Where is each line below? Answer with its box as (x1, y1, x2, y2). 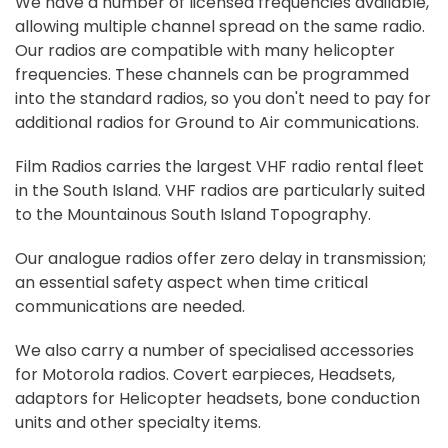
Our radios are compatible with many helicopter (15, 39, 395, 62)
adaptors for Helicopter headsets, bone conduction (15, 387, 420, 410)
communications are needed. (15, 295, 245, 318)
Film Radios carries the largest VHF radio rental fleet (15, 155, 424, 178)
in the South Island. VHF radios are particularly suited (15, 179, 425, 202)
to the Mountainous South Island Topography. (15, 203, 371, 226)
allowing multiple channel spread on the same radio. (15, 15, 425, 38)
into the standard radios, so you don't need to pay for (15, 87, 431, 110)
